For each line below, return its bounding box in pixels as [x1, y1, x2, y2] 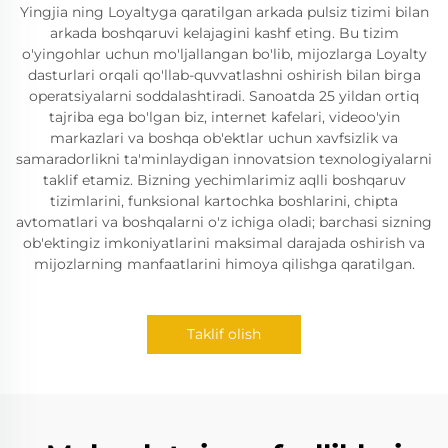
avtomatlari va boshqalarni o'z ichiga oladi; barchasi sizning [16, 213, 432, 231]
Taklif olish [187, 325, 261, 343]
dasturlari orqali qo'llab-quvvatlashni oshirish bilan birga [27, 66, 421, 84]
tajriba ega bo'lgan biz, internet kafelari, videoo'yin [48, 108, 400, 126]
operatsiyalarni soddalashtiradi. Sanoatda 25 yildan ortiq [29, 87, 419, 105]
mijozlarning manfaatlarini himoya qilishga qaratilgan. [33, 255, 415, 273]
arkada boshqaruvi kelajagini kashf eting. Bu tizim [49, 24, 399, 42]
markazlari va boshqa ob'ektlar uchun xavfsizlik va [50, 129, 398, 147]
